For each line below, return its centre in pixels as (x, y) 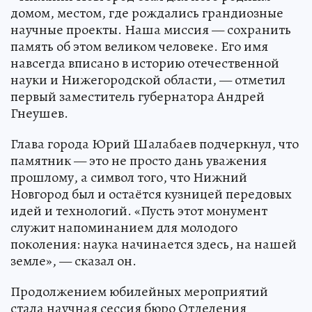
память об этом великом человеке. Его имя (139, 46)
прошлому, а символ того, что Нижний (129, 177)
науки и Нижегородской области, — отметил (148, 79)
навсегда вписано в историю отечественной (145, 63)
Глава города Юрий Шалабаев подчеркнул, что (155, 143)
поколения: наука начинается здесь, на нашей (154, 244)
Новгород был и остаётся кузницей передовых (151, 194)
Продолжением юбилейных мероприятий (139, 291)
